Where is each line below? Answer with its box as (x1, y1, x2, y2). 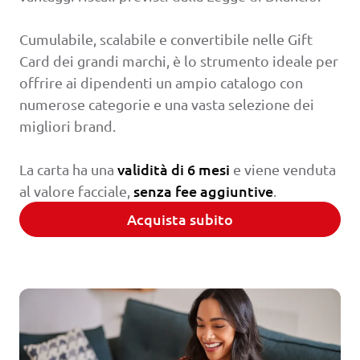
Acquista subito (127, 209, 233, 228)
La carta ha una (19, 160, 117, 178)
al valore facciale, (19, 182, 133, 199)
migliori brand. (19, 117, 116, 134)
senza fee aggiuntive (133, 181, 273, 200)
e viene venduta (230, 160, 336, 178)
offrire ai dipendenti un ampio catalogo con (19, 73, 303, 91)
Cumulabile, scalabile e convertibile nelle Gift (19, 30, 313, 47)
